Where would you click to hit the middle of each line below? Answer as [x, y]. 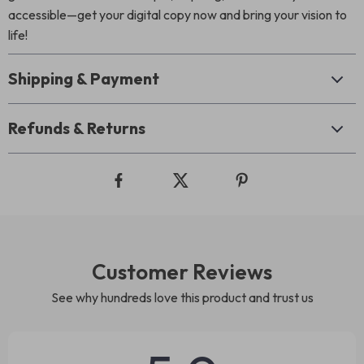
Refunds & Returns [77, 128]
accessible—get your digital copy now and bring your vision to [178, 15]
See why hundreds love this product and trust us [182, 297]
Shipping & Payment [84, 78]
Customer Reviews [182, 272]
